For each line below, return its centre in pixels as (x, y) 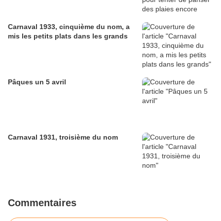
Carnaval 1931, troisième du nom (63, 137)
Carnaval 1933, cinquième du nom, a (69, 26)
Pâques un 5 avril (37, 82)
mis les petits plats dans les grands (68, 36)
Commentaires (42, 203)
